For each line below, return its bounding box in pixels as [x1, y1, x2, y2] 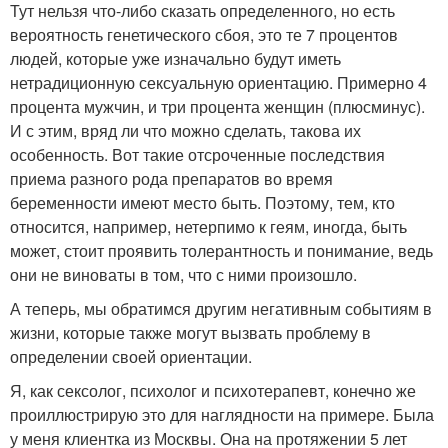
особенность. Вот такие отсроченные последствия [10, 143, 385, 166]
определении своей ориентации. [10, 345, 252, 368]
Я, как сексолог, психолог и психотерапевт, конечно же [10, 379, 416, 402]
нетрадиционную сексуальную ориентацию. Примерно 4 [10, 71, 427, 94]
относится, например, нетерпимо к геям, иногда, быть [10, 215, 407, 238]
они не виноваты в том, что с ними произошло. [10, 263, 357, 286]
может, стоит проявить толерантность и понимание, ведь [10, 239, 433, 262]
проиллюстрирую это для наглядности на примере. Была [10, 403, 434, 426]
